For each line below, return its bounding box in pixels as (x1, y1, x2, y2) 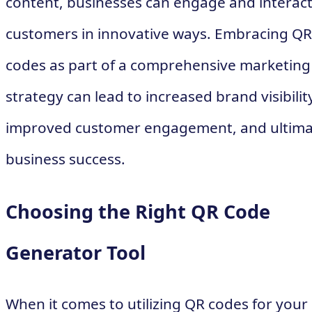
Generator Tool (6, 239, 146, 265)
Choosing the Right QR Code (6, 198, 270, 224)
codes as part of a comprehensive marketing (6, 54, 311, 75)
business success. (6, 148, 125, 169)
